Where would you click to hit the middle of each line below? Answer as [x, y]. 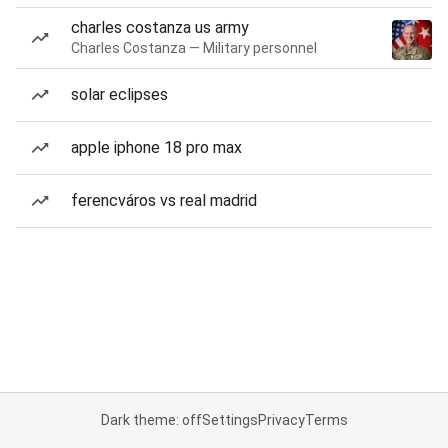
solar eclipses [119, 94]
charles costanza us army [160, 27]
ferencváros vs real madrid [164, 200]
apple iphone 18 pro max [156, 147]
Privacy [281, 420]
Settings [229, 420]
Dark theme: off [151, 420]
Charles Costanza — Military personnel [194, 48]
